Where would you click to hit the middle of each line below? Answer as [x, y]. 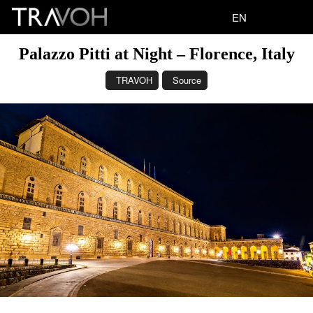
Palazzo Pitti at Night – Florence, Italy [156, 54]
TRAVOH [134, 80]
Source [187, 80]
